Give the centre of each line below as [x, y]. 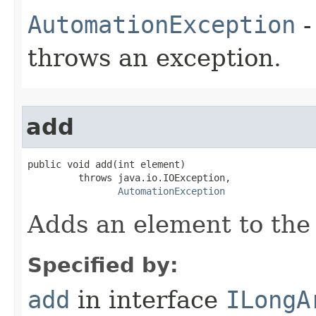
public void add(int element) [107, 164]
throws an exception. [154, 57]
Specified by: [103, 265]
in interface [148, 299]
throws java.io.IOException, [129, 177]
